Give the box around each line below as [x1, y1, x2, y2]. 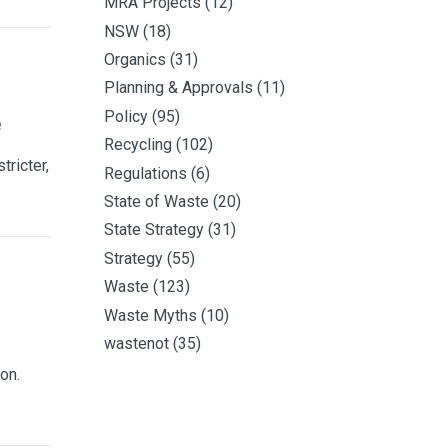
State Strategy [104, 220, 204, 240]
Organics [104, 50, 166, 70]
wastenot [104, 334, 169, 353]
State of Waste [104, 192, 209, 212]
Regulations [104, 163, 187, 183]
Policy [104, 106, 148, 126]
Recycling [104, 135, 172, 155]
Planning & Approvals [104, 78, 253, 98]
